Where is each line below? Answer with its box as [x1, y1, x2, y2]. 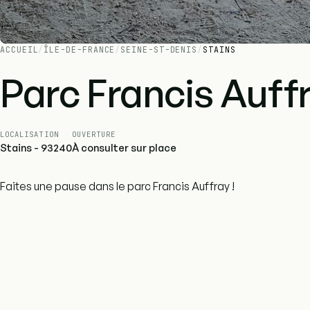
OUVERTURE [72, 129, 116, 140]
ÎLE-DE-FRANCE [44, 44, 116, 55]
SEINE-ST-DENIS [120, 44, 198, 55]
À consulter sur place [72, 141, 176, 155]
